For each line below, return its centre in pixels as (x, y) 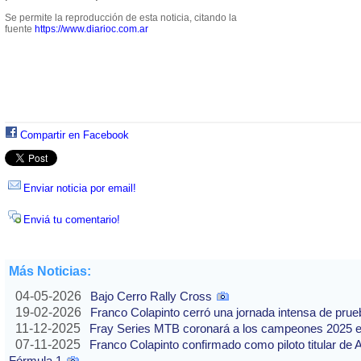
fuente (20, 29)
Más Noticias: (50, 272)
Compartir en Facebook (75, 135)
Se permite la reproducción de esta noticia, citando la (121, 18)
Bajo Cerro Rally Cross (151, 297)
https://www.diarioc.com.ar (91, 29)
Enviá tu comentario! (72, 220)
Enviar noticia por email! (80, 189)
